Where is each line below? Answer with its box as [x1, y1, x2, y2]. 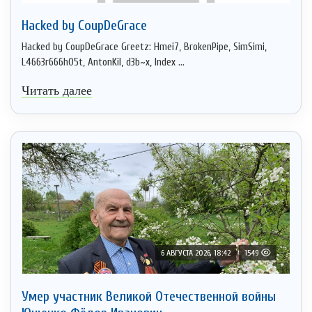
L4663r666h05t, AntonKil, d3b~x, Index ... [22, 56, 185, 68]
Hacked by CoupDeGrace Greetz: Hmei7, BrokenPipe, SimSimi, [22, 40, 267, 53]
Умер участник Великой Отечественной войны [22, 288, 276, 304]
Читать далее [22, 83, 92, 97]
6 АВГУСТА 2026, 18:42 [161, 247, 231, 258]
